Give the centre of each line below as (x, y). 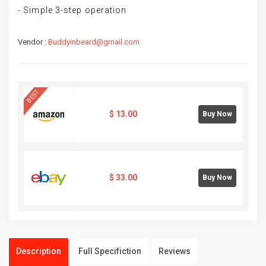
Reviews (175, 251)
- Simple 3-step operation (72, 10)
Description (39, 251)
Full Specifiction (110, 251)
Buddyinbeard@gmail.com (94, 42)
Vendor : (33, 42)
